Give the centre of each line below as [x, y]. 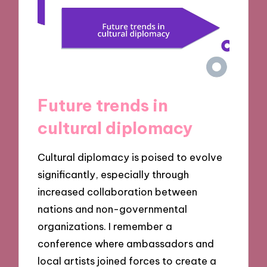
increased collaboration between [118, 192]
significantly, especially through [114, 175]
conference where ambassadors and [126, 244]
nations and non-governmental [113, 209]
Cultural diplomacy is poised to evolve [130, 157]
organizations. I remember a [105, 226]
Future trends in [103, 105]
